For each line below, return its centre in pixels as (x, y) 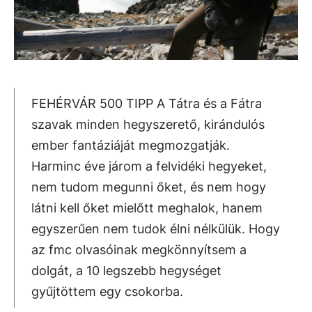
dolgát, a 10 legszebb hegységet (126, 271)
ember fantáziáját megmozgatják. (131, 145)
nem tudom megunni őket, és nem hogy (149, 187)
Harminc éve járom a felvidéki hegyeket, (149, 166)
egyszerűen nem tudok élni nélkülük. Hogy (156, 229)
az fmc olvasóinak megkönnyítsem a (139, 250)
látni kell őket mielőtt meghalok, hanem (147, 208)
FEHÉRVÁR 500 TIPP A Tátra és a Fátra (147, 103)
